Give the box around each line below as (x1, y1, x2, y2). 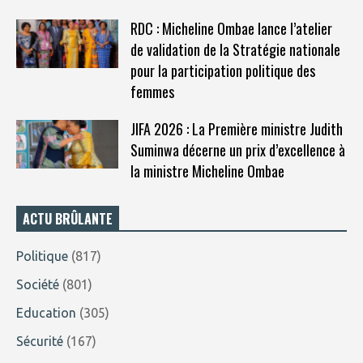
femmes (130, 81, 174, 103)
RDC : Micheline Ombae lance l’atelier (130, 18, 332, 40)
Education (16, 305, 76, 321)
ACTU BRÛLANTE (23, 209, 113, 229)
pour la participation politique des (130, 60, 315, 82)
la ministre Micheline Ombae (130, 160, 284, 182)
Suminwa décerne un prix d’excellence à (130, 139, 345, 161)
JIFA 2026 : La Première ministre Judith (130, 118, 343, 140)
